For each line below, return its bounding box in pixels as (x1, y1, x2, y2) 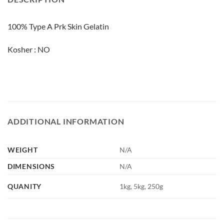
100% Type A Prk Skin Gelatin (7, 21, 109, 31)
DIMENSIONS (7, 161, 55, 170)
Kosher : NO (7, 44, 50, 54)
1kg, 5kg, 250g (119, 181, 163, 190)
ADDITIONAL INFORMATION (7, 116, 124, 126)
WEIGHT (7, 145, 38, 154)
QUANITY (7, 181, 42, 190)
